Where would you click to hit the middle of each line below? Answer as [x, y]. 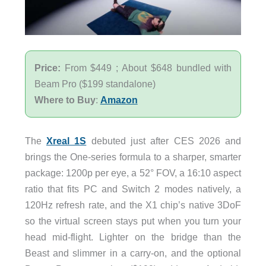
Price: [49, 68]
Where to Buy [65, 100]
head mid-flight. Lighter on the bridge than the [133, 237]
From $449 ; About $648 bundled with [148, 68]
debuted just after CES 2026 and [164, 141]
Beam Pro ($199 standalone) [95, 84]
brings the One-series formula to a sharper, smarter [133, 157]
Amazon [119, 100]
